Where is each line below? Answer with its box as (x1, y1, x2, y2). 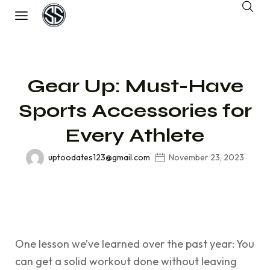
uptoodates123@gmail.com (48, 152, 150, 163)
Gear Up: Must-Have (27, 74, 243, 98)
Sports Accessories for (18, 98, 252, 122)
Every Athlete (66, 123, 204, 147)
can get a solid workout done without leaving (15, 254, 237, 268)
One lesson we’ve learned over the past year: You (15, 237, 254, 251)
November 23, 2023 (169, 152, 245, 163)
